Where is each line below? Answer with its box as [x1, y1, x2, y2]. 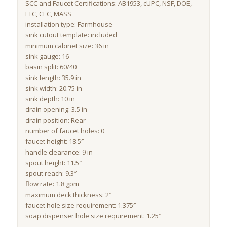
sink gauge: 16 [25, 51, 69, 61]
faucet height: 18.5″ [25, 136, 84, 146]
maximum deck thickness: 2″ [25, 190, 111, 199]
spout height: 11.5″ [25, 158, 82, 167]
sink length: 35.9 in [25, 72, 81, 82]
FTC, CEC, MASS [25, 9, 71, 18]
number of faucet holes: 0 [25, 126, 104, 135]
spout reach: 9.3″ [25, 168, 77, 178]
